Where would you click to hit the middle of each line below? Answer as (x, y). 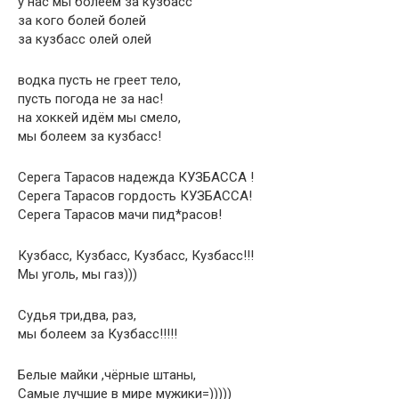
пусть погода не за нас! (90, 99)
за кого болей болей (82, 20)
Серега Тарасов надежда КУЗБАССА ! (136, 177)
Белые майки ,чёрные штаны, (107, 375)
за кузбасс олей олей (85, 39)
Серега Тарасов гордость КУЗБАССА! (135, 196)
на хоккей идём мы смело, (99, 118)
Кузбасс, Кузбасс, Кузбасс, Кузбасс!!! (136, 256)
